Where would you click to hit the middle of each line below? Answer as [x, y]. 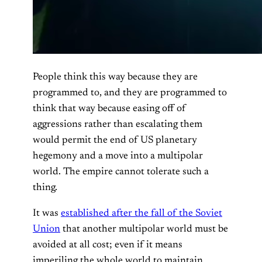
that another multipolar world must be [144, 230]
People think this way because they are [115, 77]
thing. [45, 188]
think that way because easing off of [109, 109]
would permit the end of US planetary [115, 141]
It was [47, 214]
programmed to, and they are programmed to [130, 93]
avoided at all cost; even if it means [108, 245]
